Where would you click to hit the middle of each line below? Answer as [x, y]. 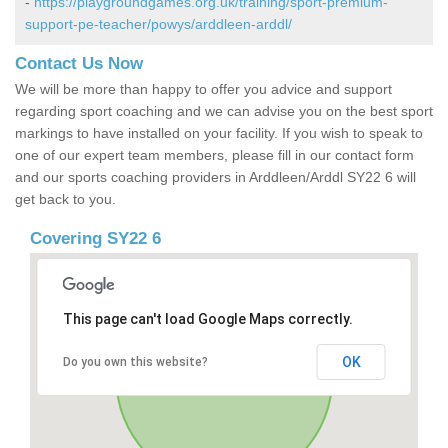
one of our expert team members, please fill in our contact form [214, 155]
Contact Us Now [79, 64]
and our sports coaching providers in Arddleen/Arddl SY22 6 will [215, 177]
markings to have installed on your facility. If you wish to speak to [219, 133]
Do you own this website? [135, 362]
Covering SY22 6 [95, 239]
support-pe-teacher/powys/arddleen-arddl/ [158, 24]
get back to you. [65, 199]
